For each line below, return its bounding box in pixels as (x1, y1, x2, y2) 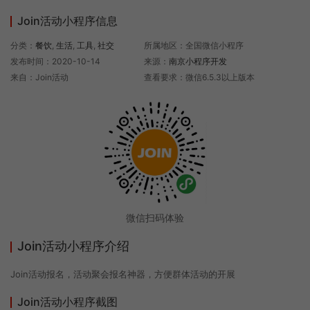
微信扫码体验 (126, 211, 184, 224)
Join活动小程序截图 (17, 294, 118, 309)
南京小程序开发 (169, 56, 228, 67)
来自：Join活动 (10, 72, 69, 83)
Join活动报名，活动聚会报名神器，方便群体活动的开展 (10, 268, 235, 280)
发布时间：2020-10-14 (10, 56, 100, 67)
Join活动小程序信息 (17, 14, 118, 28)
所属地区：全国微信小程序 (144, 40, 244, 51)
